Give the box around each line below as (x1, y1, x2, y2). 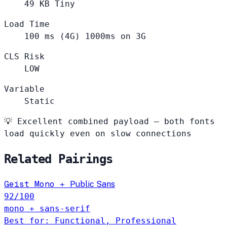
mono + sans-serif (4, 204, 90, 214)
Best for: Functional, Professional (4, 216, 176, 226)
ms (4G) (45, 31, 80, 42)
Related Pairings (4, 152, 113, 167)
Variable (4, 84, 45, 94)
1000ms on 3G (85, 31, 146, 42)
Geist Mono (4, 179, 60, 190)
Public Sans (70, 179, 115, 190)
